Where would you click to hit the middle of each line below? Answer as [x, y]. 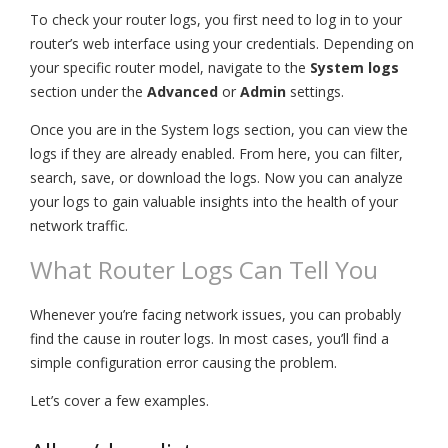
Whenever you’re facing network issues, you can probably [215, 314]
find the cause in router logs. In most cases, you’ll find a [209, 338]
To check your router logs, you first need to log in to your [216, 19]
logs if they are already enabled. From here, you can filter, [216, 153]
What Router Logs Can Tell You [204, 270]
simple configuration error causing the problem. [183, 362]
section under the [88, 91]
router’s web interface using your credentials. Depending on [222, 43]
